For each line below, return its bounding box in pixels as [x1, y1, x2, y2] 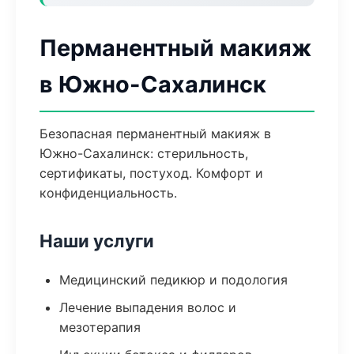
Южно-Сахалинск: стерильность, [40, 145, 248, 161]
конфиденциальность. [40, 185, 177, 201]
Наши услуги [40, 230, 154, 251]
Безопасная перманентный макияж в [40, 126, 271, 141]
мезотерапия [59, 319, 141, 335]
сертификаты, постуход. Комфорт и [40, 165, 263, 181]
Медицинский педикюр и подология [59, 272, 288, 288]
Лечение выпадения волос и [59, 299, 236, 315]
